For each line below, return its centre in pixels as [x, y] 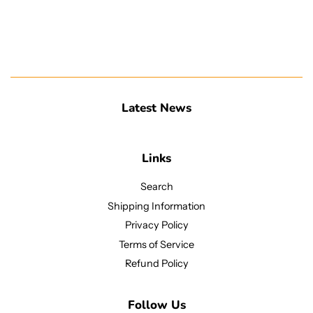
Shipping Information [156, 206]
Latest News [156, 108]
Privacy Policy [156, 225]
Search [156, 186]
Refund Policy [156, 264]
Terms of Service [156, 244]
